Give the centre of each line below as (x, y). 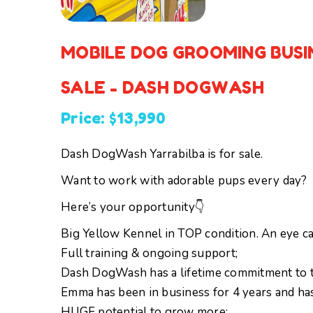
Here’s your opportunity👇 (133, 208)
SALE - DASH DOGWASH (162, 88)
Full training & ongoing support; (149, 254)
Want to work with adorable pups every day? (184, 181)
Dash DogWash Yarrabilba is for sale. (162, 154)
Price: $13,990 (114, 118)
